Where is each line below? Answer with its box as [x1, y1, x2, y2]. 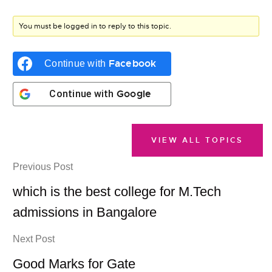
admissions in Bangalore [13, 205, 157, 220]
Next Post [13, 234, 55, 244]
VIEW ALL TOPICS [151, 135, 243, 145]
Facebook [108, 57, 157, 70]
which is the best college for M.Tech [13, 184, 222, 199]
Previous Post [13, 161, 73, 172]
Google [116, 87, 152, 100]
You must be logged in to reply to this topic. [19, 21, 172, 31]
